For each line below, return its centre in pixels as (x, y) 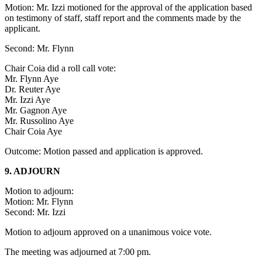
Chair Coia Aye (33, 132)
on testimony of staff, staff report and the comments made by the (123, 18)
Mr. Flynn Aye (32, 79)
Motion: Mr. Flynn (39, 202)
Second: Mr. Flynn (39, 49)
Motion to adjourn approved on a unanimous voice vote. (108, 232)
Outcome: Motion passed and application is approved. (104, 151)
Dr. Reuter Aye (32, 89)
